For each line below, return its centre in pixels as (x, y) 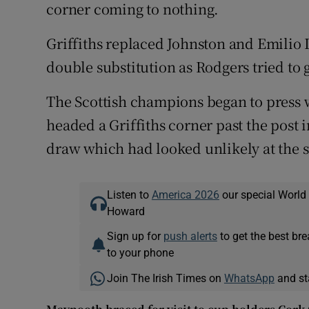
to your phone (140, 253)
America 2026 (185, 195)
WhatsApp (249, 278)
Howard (126, 211)
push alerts (190, 236)
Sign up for (135, 236)
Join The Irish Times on (165, 278)
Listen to (129, 195)
